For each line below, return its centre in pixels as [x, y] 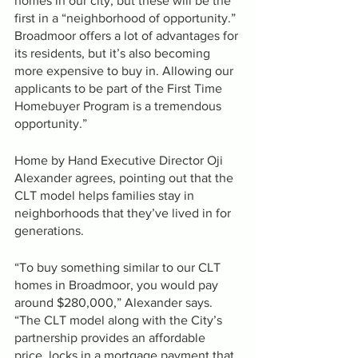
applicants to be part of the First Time [120, 88]
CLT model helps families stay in [106, 195]
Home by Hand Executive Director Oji [120, 160]
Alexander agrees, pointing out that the [125, 177]
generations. [49, 230]
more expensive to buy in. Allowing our [125, 70]
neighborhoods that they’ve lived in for [124, 213]
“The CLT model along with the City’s [120, 320]
